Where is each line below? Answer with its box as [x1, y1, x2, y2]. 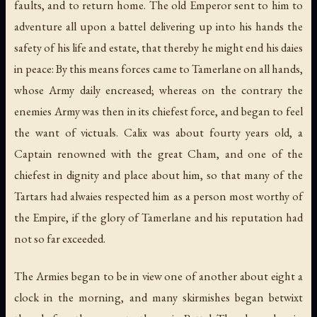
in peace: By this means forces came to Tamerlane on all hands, [14, 61, 303, 76]
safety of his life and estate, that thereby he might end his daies [14, 40, 303, 55]
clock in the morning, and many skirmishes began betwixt [14, 289, 303, 306]
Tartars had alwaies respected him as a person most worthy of [14, 188, 303, 204]
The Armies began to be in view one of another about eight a [14, 268, 303, 284]
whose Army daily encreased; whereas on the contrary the [14, 82, 303, 98]
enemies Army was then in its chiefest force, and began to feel [14, 103, 303, 119]
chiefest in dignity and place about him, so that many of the [14, 167, 303, 183]
